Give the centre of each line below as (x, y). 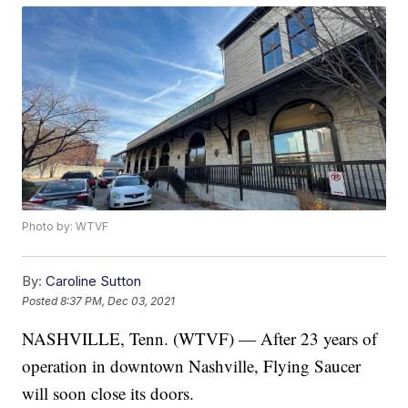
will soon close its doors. (108, 393)
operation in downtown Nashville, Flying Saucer (192, 366)
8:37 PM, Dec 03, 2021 (118, 301)
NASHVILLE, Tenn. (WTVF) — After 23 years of (200, 339)
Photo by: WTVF (66, 227)
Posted (41, 301)
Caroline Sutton (94, 281)
